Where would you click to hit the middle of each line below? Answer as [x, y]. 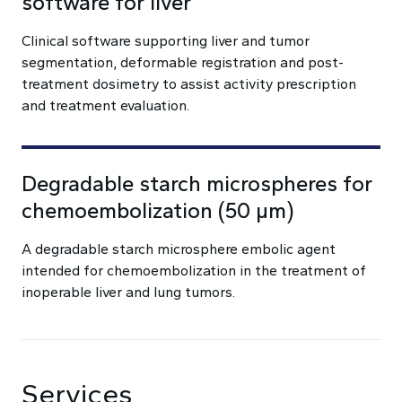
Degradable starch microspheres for [197, 184]
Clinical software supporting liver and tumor [166, 41]
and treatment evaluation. [105, 105]
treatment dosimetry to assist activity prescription [189, 84]
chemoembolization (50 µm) [158, 210]
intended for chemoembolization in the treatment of [194, 271]
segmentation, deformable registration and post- [183, 62]
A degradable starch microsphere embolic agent [179, 249]
